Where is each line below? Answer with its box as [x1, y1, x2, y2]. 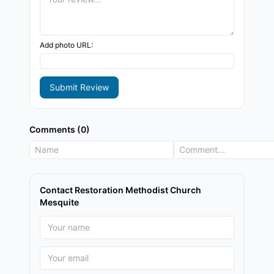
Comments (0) [29, 124, 90, 135]
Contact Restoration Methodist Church [40, 185, 201, 195]
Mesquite [40, 197, 79, 207]
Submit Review [50, 82, 109, 92]
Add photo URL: [40, 40, 93, 50]
